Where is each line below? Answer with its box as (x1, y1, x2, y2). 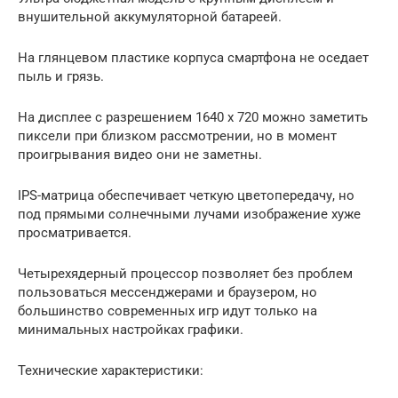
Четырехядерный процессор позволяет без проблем (18, 265, 353, 282)
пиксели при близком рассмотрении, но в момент (18, 127, 337, 144)
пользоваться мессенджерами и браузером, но (18, 283, 317, 300)
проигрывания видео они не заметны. (18, 146, 262, 163)
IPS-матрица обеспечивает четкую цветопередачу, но (18, 187, 354, 203)
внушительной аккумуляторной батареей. (18, 8, 282, 25)
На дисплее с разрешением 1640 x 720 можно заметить (18, 108, 368, 125)
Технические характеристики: (18, 362, 203, 378)
